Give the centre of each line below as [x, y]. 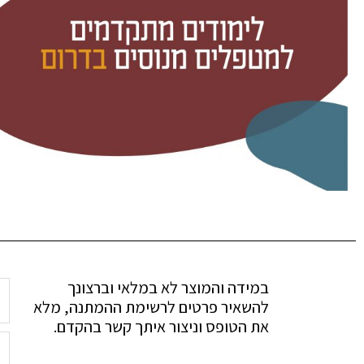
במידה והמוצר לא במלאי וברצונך [168, 288]
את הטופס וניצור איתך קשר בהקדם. [161, 327]
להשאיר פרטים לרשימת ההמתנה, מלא [151, 308]
